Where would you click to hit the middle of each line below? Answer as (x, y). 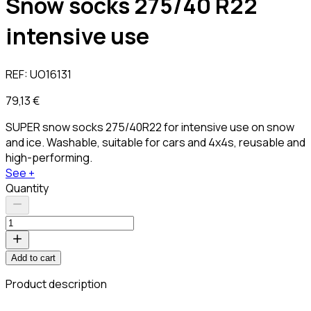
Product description (56, 284)
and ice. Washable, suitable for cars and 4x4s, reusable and (155, 142)
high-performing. (49, 157)
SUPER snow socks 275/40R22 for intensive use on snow (150, 127)
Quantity (27, 188)
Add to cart (33, 258)
